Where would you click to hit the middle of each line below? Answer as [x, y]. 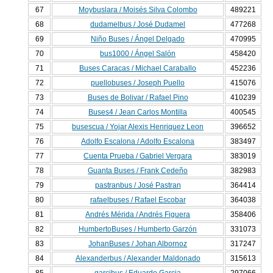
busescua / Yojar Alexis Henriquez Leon [138, 127]
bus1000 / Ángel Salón [138, 54]
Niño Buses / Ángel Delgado [138, 39]
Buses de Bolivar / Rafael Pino [138, 98]
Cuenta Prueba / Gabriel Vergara [138, 156]
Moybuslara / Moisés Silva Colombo [138, 10]
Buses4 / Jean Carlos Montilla [138, 112]
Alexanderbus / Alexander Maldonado [138, 259]
